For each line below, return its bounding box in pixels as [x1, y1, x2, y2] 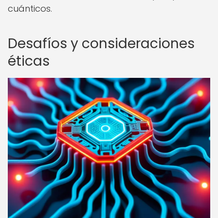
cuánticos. [8, 2, 52, 15]
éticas [8, 52, 50, 71]
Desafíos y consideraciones [8, 34, 195, 53]
